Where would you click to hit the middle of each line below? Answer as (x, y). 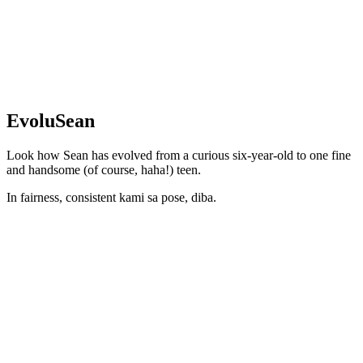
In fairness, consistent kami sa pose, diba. (111, 197)
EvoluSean (51, 120)
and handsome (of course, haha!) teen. (104, 169)
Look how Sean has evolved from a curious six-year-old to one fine (179, 155)
